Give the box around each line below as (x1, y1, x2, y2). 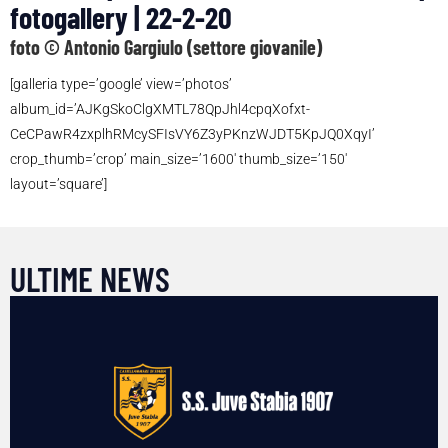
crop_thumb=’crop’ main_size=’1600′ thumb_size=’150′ (10, 151, 347, 168)
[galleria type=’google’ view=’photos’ (10, 76, 232, 93)
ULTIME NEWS (10, 258, 170, 300)
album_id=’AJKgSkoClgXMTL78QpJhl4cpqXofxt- (10, 101, 310, 118)
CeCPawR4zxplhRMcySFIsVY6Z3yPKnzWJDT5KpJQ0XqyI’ (10, 126, 375, 143)
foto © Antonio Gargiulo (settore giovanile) (10, 35, 322, 60)
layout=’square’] (10, 176, 107, 193)
